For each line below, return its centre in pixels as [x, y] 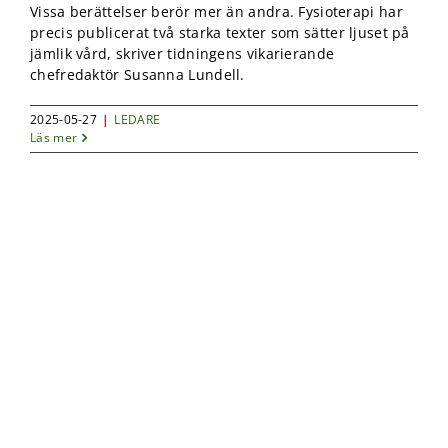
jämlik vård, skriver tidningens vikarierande [182, 54]
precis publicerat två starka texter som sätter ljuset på [220, 33]
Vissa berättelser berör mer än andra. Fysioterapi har [216, 12]
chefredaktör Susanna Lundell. [137, 75]
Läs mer [54, 138]
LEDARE [137, 120]
